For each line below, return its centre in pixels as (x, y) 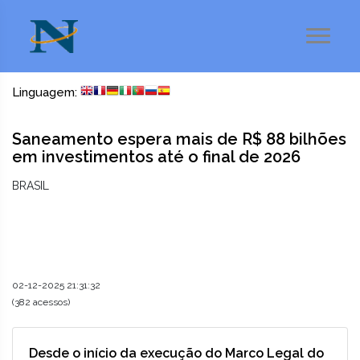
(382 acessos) (41, 303)
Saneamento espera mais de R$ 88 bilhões (179, 139)
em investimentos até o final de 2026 (156, 157)
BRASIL (31, 186)
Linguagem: (46, 92)
